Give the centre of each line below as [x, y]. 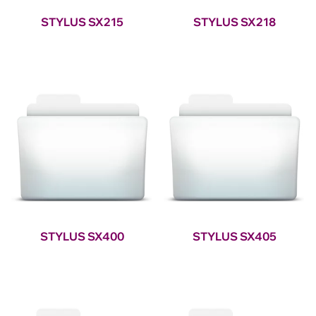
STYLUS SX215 [82, 22]
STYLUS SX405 [234, 237]
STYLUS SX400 [82, 237]
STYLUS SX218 [234, 22]
